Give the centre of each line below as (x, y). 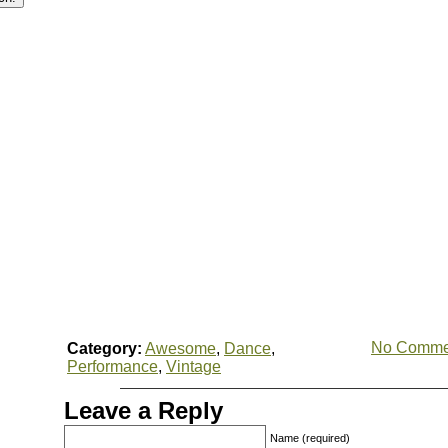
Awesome (180, 348)
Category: (104, 348)
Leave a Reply (143, 410)
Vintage (193, 366)
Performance (112, 366)
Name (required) (310, 438)
